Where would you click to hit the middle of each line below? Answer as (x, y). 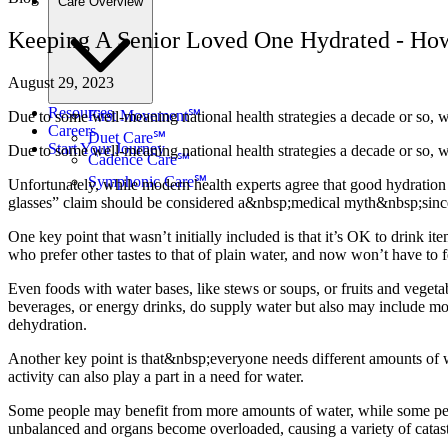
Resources (80, 112)
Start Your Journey (106, 148)
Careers (72, 130)
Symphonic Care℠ (147, 181)
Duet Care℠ (127, 137)
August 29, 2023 (61, 82)
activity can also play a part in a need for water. (156, 376)
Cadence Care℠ (139, 159)
